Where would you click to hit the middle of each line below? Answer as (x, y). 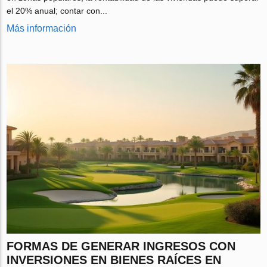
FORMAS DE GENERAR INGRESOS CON (121, 246)
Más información (42, 28)
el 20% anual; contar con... (57, 10)
